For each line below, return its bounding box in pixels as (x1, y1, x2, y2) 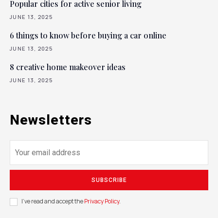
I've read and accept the (21, 197, 84, 206)
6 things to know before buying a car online (10, 30, 166, 40)
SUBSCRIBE (91, 176, 127, 183)
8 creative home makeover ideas (10, 61, 126, 72)
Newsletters (10, 111, 92, 128)
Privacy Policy (84, 197, 119, 206)
